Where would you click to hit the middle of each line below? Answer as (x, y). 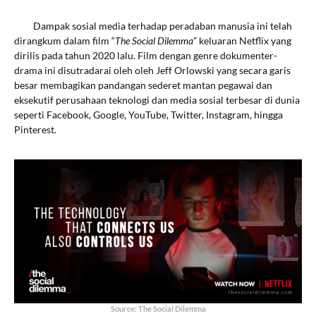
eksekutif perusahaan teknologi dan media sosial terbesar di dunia (157, 100)
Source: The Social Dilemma (158, 309)
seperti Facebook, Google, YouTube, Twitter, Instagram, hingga (148, 115)
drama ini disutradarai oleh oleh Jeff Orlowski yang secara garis (152, 70)
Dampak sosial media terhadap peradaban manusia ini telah (153, 26)
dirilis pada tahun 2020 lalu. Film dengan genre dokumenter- (146, 55)
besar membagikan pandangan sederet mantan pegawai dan (143, 85)
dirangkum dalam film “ (65, 41)
